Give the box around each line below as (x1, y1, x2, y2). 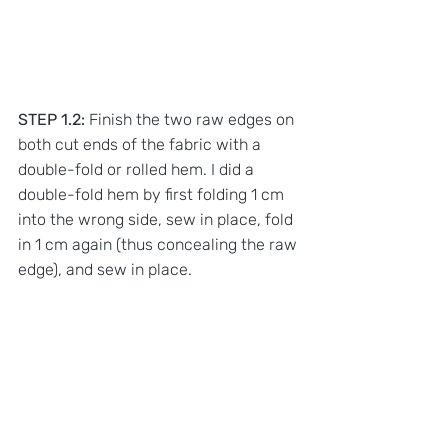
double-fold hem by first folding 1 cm (18, 184, 288, 204)
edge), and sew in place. (18, 259, 196, 279)
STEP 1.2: (18, 109, 85, 129)
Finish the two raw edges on (85, 109, 298, 129)
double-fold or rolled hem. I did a (18, 159, 258, 179)
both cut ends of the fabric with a (18, 134, 265, 154)
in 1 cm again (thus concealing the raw (18, 234, 301, 254)
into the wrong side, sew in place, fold (18, 209, 297, 229)
